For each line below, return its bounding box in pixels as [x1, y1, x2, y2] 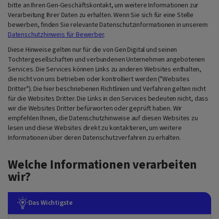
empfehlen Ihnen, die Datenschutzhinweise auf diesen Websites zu [8, 113, 198, 123]
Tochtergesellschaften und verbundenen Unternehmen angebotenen [8, 54, 205, 65]
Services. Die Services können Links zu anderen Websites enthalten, [8, 64, 202, 74]
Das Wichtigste [28, 198, 73, 208]
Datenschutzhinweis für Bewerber [8, 30, 104, 40]
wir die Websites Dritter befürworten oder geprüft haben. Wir [8, 103, 182, 113]
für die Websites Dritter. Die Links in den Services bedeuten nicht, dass [8, 93, 209, 104]
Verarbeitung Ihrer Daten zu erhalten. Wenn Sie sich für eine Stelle [8, 10, 194, 21]
